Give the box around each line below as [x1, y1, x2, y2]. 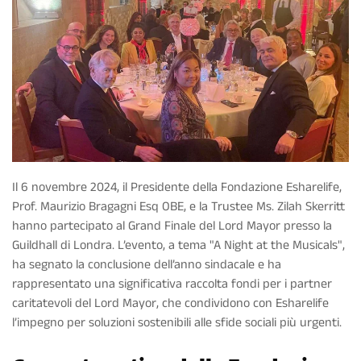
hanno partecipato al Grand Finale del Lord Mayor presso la [12, 216, 332, 235]
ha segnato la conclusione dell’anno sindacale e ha [12, 255, 281, 274]
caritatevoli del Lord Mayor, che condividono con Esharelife [12, 293, 329, 313]
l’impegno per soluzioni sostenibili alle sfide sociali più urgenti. [12, 313, 342, 332]
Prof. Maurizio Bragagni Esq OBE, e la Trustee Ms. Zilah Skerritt [12, 197, 345, 216]
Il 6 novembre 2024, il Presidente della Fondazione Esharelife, [12, 177, 342, 197]
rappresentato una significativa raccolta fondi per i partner [12, 274, 332, 293]
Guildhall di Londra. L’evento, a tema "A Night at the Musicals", [12, 235, 345, 255]
